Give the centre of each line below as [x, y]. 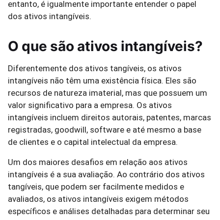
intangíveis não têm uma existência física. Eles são [102, 81]
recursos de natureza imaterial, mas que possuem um [108, 93]
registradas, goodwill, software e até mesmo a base [105, 130]
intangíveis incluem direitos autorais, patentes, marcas [110, 117]
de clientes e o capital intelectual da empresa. [93, 142]
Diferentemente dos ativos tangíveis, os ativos [95, 68]
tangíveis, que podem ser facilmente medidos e [96, 187]
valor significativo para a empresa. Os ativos [90, 105]
